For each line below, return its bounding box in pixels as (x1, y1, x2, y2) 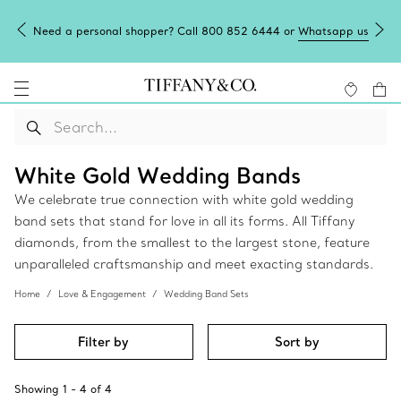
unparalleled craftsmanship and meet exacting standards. (14, 256, 373, 272)
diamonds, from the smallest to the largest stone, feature (14, 235, 370, 251)
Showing (14, 382, 59, 396)
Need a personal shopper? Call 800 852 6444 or (32, 23, 298, 38)
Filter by (78, 334, 130, 350)
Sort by (275, 334, 320, 350)
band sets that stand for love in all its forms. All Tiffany (14, 213, 354, 229)
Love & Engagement (58, 288, 146, 300)
